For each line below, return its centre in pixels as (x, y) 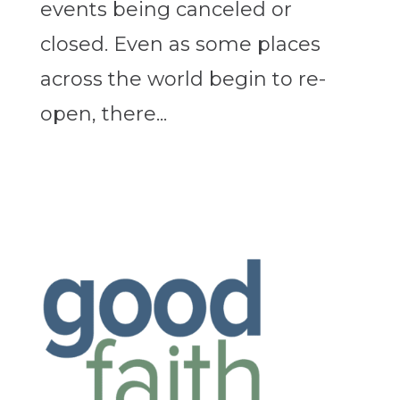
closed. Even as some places (180, 45)
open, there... (103, 114)
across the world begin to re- (183, 79)
